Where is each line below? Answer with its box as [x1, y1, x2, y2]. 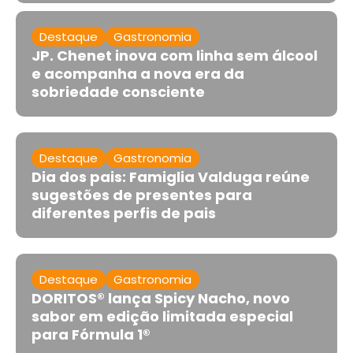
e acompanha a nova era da [32, 63, 244, 84]
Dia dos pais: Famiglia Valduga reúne [32, 166, 310, 187]
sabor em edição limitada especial [32, 306, 293, 326]
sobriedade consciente [32, 81, 205, 102]
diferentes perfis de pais [32, 203, 216, 223]
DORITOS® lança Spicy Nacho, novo [32, 288, 290, 308]
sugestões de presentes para [32, 184, 252, 205]
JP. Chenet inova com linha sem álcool [32, 45, 318, 65]
